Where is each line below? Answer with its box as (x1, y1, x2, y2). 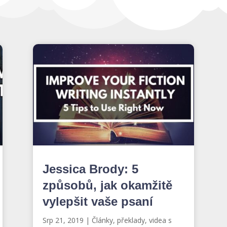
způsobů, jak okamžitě (42, 178, 172, 192)
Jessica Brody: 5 (42, 162, 138, 176)
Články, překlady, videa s (91, 215, 172, 225)
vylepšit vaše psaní (42, 194, 153, 208)
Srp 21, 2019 (42, 215, 84, 225)
